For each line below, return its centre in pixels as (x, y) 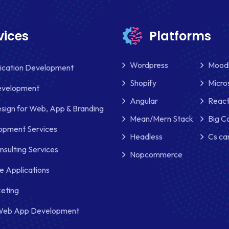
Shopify (143, 83)
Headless (146, 137)
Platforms (180, 36)
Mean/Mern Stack (162, 119)
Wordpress (149, 65)
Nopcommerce (156, 155)
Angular (144, 101)
